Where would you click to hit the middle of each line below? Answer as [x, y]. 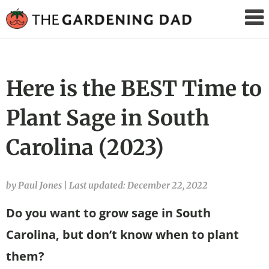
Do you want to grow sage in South [108, 213]
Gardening [232, 36]
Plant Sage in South [107, 118]
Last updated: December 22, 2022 [138, 185]
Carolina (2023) [85, 147]
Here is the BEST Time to [134, 88]
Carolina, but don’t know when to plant [122, 234]
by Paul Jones [35, 185]
